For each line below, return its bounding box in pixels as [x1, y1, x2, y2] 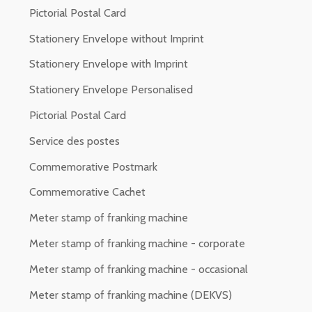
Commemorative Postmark [29, 159, 157, 173]
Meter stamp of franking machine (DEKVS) [29, 288, 232, 302]
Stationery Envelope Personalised [29, 83, 193, 97]
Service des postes [29, 134, 120, 148]
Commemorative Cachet [29, 185, 146, 199]
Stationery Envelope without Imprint [29, 31, 204, 45]
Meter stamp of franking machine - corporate [29, 237, 245, 251]
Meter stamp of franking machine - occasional [29, 262, 248, 276]
